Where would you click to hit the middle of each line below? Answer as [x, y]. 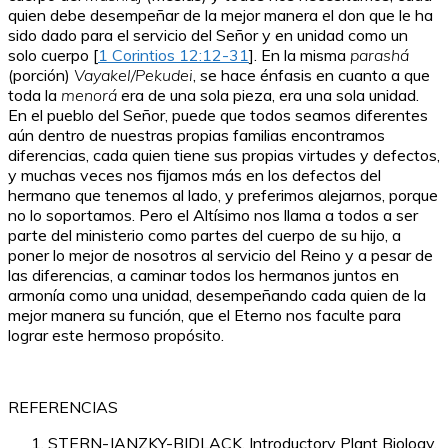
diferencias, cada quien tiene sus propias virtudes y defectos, [224, 155]
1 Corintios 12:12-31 [173, 55]
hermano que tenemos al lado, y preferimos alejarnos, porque [223, 195]
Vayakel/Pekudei [133, 75]
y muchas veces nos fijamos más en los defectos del [194, 175]
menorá [89, 95]
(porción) [41, 75]
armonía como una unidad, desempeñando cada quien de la [217, 295]
